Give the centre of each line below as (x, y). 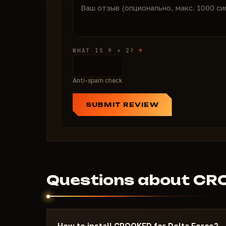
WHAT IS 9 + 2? (106, 50)
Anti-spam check (98, 80)
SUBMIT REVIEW (122, 105)
